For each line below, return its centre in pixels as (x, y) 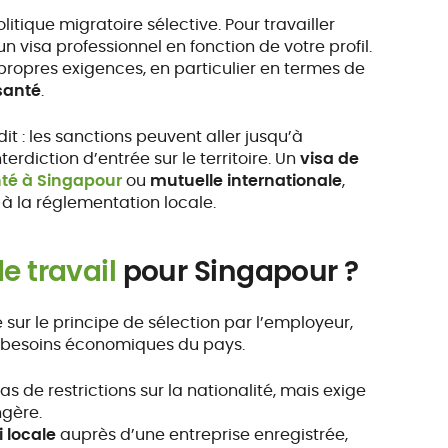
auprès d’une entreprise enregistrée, (202, 434)
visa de (330, 158)
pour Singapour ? (237, 271)
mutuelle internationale (246, 180)
